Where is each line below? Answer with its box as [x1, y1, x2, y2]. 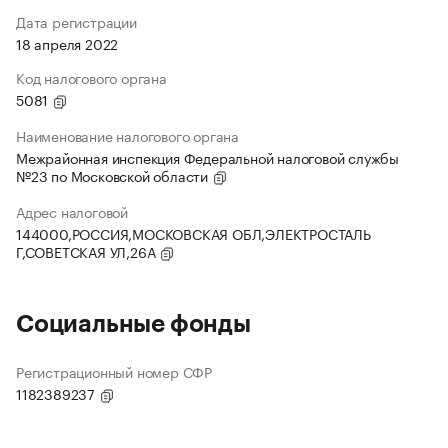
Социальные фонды [16, 312, 251, 337]
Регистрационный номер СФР [16, 360, 212, 383]
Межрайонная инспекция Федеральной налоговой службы [16, 146, 399, 169]
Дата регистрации [16, 10, 137, 33]
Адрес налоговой [16, 200, 128, 223]
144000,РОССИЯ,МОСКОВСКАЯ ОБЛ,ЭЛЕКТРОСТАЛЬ [16, 222, 371, 245]
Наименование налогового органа [16, 124, 239, 147]
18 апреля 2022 [16, 32, 119, 55]
